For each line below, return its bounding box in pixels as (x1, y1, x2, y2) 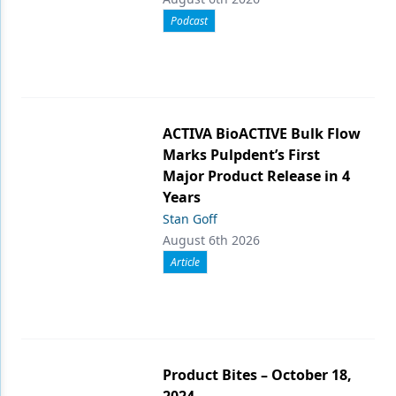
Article (171, 255, 200, 270)
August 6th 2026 (163, 232, 260, 249)
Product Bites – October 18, (163, 365, 352, 385)
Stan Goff (163, 210, 217, 228)
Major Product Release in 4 (163, 166, 350, 187)
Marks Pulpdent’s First (163, 145, 320, 165)
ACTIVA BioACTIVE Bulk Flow (163, 124, 361, 144)
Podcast (171, 13, 208, 29)
